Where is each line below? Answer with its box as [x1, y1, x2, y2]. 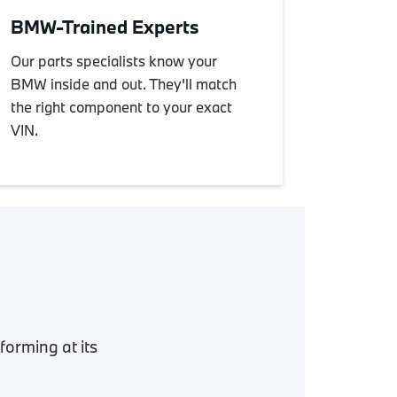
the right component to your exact [10, 97, 232, 116]
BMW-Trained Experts [10, 14, 199, 39]
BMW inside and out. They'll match [10, 74, 237, 93]
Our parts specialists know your [10, 51, 217, 70]
